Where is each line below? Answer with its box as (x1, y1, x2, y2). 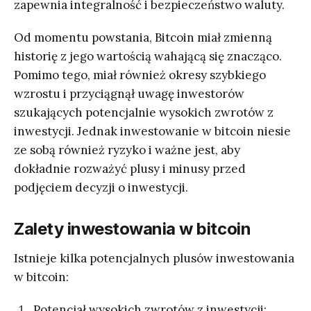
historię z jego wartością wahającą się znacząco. (14, 48, 282, 64)
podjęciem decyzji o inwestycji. (14, 179, 188, 195)
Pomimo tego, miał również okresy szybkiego (14, 67, 266, 83)
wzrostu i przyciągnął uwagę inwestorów (14, 85, 244, 101)
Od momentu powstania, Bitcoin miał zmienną (14, 29, 272, 45)
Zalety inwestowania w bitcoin (14, 218, 251, 239)
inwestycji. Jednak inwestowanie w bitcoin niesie (14, 123, 291, 139)
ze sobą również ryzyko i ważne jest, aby (14, 142, 240, 158)
